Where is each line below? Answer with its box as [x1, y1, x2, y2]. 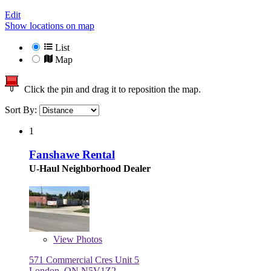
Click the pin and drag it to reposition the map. [19, 84, 201, 95]
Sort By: [5, 105, 39, 116]
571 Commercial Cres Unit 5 [29, 254, 139, 265]
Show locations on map [5, 21, 94, 31]
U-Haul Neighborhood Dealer [29, 163, 151, 174]
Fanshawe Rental [29, 148, 115, 161]
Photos [74, 233, 102, 244]
